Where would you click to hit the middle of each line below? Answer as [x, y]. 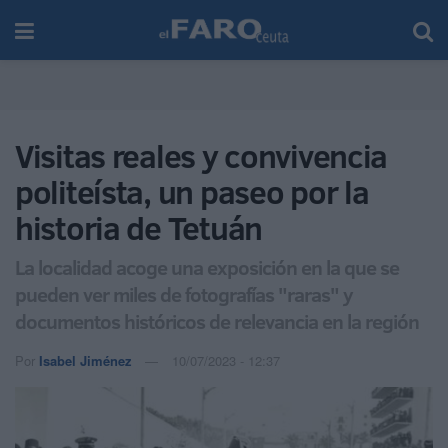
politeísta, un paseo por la [192, 192]
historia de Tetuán [138, 228]
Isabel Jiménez [85, 360]
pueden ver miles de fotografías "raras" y [184, 293]
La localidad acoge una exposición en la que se [207, 266]
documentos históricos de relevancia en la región [217, 320]
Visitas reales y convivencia [201, 156]
